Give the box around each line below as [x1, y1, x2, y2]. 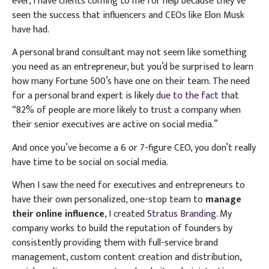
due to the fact [156, 88, 221, 104]
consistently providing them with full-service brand [12, 235, 218, 252]
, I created [104, 206, 147, 223]
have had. [12, 21, 49, 38]
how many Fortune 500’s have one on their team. [12, 73, 213, 90]
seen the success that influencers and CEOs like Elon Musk [12, 7, 244, 23]
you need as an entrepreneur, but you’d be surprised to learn [12, 59, 253, 76]
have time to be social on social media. [12, 154, 168, 171]
